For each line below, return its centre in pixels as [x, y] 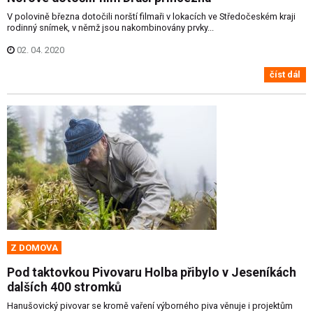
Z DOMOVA [34, 248]
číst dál [285, 74]
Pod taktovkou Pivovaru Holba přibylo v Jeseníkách [152, 273]
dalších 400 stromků [64, 287]
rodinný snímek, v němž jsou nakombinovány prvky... [110, 27]
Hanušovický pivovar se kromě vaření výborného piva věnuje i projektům [150, 306]
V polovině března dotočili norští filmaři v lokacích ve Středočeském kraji [151, 16]
